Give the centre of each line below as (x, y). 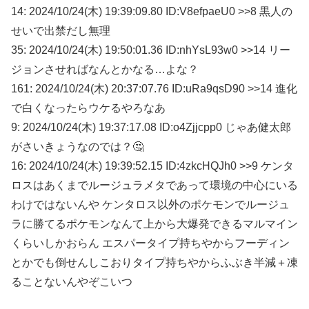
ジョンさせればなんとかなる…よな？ (105, 69)
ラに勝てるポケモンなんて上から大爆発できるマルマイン (154, 223)
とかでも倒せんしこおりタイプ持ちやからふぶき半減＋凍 (154, 262)
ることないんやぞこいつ (72, 281)
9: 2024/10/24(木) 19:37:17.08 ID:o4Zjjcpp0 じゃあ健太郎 (151, 127)
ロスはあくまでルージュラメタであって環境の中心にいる (154, 185)
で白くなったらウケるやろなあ (88, 108)
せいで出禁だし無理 (61, 30)
